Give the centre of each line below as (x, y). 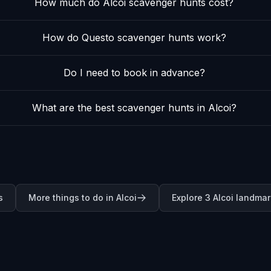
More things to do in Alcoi (83, 198)
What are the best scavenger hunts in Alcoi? (134, 108)
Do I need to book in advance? (134, 73)
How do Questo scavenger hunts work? (134, 38)
